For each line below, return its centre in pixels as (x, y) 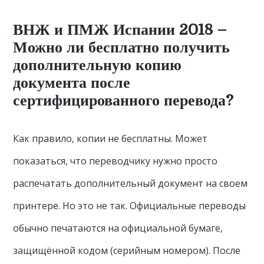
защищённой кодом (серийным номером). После (127, 251)
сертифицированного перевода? (123, 101)
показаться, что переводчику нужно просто (115, 161)
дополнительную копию (98, 65)
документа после (72, 83)
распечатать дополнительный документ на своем (131, 184)
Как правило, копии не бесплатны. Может (110, 139)
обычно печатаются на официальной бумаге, (118, 228)
